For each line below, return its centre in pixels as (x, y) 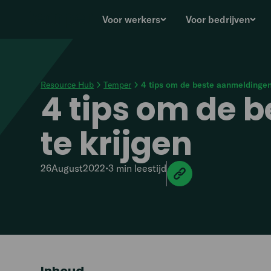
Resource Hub (67, 85)
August (67, 168)
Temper (118, 85)
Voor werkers (131, 19)
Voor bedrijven (217, 19)
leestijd (149, 168)
